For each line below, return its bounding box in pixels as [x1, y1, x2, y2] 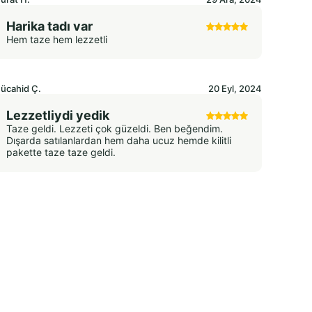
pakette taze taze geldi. [6, 146, 116, 159]
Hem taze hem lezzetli [6, 33, 108, 46]
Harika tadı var [6, 19, 93, 34]
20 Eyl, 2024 [208, 83, 262, 95]
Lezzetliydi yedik [6, 108, 110, 123]
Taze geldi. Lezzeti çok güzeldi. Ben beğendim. [6, 123, 224, 135]
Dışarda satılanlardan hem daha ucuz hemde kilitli [6, 134, 232, 147]
